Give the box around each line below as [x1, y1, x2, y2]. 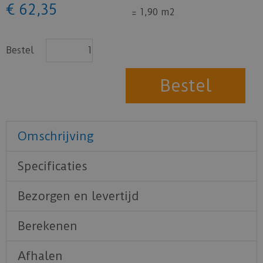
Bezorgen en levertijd [18, 188, 139, 203]
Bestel [6, 44, 34, 56]
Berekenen [18, 218, 77, 233]
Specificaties [18, 159, 87, 173]
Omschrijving [18, 129, 93, 143]
